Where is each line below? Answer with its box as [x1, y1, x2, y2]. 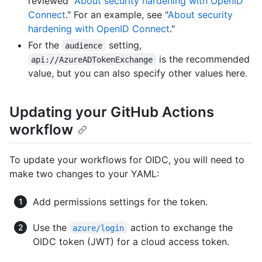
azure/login [73, 223, 125, 233]
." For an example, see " [65, 8, 168, 20]
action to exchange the [127, 221, 236, 233]
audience [65, 40, 103, 50]
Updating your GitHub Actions [9, 103, 214, 120]
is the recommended [156, 53, 253, 65]
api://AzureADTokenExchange [31, 54, 153, 64]
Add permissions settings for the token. [33, 195, 208, 208]
